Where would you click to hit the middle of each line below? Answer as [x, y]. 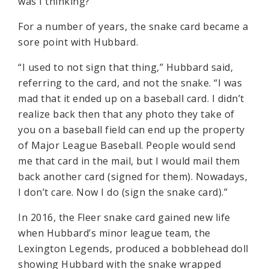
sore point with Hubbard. [78, 42]
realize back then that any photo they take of [126, 114]
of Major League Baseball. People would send [127, 145]
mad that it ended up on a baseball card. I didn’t [131, 98]
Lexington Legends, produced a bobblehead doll [133, 248]
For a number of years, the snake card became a [133, 26]
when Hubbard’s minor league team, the [114, 233]
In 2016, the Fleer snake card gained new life [124, 217]
